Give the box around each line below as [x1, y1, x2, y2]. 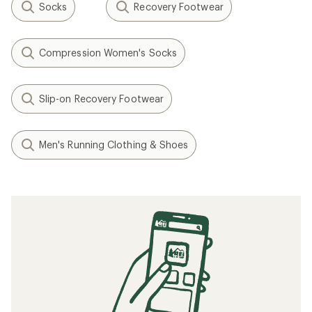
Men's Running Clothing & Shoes [39, 139, 189, 150]
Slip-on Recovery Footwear [39, 93, 164, 104]
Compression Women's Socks [39, 47, 177, 58]
